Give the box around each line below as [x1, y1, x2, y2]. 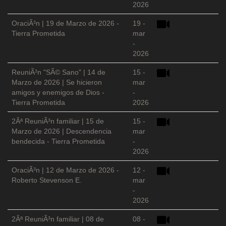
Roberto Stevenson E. [12, 176, 82, 185]
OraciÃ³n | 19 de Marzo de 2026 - [12, 19, 119, 28]
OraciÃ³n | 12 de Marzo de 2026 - [12, 166, 119, 175]
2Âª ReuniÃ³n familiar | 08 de [12, 215, 104, 223]
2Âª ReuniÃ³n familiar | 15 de [12, 117, 104, 126]
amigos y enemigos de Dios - [12, 88, 104, 97]
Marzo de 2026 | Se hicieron [12, 78, 102, 87]
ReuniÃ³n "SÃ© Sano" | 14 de [12, 68, 105, 77]
